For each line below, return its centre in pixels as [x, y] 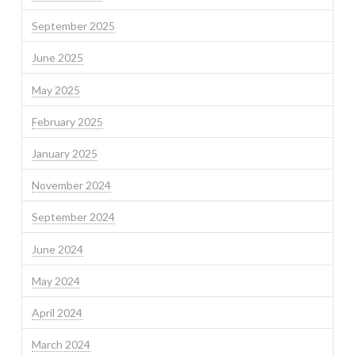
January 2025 [64, 153]
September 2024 [73, 217]
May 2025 [55, 90]
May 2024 [55, 281]
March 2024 [61, 345]
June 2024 [57, 249]
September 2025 [73, 26]
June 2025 [57, 58]
